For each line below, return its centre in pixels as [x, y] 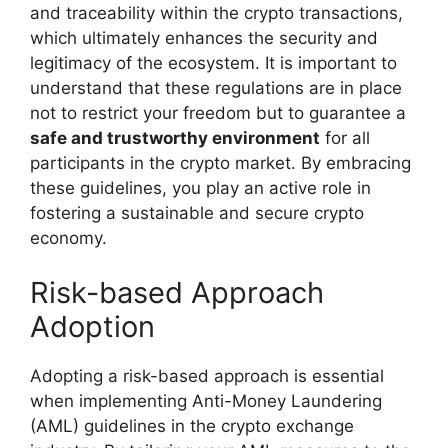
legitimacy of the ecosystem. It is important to [213, 62]
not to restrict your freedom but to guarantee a [218, 112]
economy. [68, 237]
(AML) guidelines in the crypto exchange [192, 426]
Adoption [92, 327]
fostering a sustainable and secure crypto [197, 212]
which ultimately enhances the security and [204, 37]
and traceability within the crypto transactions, [216, 12]
